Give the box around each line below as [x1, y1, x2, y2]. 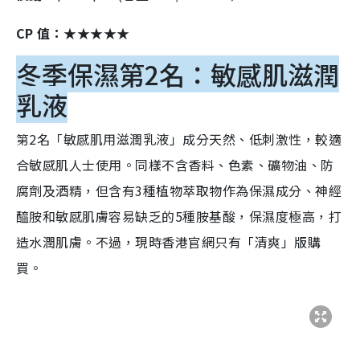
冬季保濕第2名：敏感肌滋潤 [16, 55, 339, 93]
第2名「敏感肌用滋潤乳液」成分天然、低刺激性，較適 [16, 129, 342, 149]
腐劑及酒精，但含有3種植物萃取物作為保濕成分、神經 [16, 181, 342, 201]
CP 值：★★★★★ [16, 23, 130, 43]
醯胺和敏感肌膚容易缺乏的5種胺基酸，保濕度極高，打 [16, 207, 342, 227]
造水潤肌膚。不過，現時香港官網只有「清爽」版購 [16, 232, 321, 252]
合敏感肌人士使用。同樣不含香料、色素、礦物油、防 [16, 155, 334, 175]
